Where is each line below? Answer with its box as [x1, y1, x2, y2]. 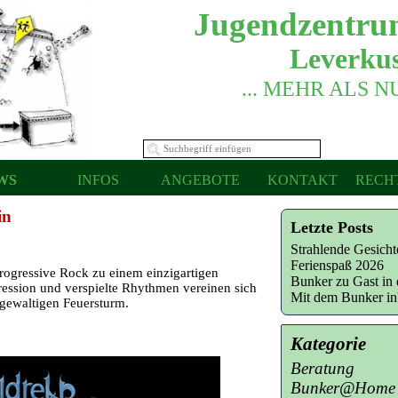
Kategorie [291, 334, 366, 354]
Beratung [291, 359, 354, 378]
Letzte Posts [291, 219, 373, 236]
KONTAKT [267, 171, 338, 187]
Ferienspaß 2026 [291, 258, 384, 273]
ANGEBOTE [160, 171, 240, 187]
